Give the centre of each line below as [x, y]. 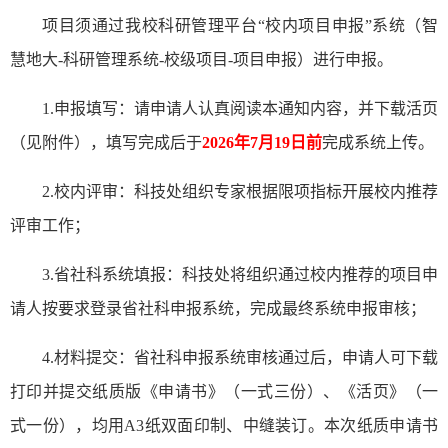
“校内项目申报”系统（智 [348, 26]
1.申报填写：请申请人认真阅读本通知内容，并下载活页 [240, 109]
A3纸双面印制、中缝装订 [216, 426]
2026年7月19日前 [262, 143]
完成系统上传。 [378, 143]
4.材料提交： [88, 358]
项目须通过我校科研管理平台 [150, 26]
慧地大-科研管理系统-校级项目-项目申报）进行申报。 [201, 60]
